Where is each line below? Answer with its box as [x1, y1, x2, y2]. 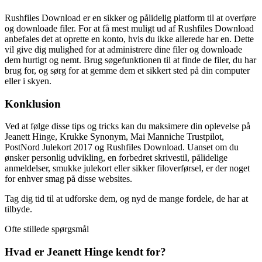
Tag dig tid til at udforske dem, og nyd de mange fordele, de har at [5, 194, 248, 204]
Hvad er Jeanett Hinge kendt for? [5, 246, 166, 258]
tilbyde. [5, 204, 32, 215]
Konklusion [5, 97, 61, 110]
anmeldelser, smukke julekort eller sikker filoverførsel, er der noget [5, 163, 250, 174]
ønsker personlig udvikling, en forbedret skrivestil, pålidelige [5, 153, 227, 163]
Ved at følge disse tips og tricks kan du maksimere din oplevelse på [5, 121, 250, 132]
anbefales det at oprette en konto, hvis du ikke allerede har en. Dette [5, 33, 254, 44]
